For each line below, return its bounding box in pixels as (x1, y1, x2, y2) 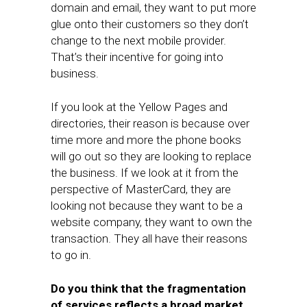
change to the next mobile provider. (51, 34, 226, 47)
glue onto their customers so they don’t (51, 17, 249, 31)
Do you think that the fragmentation (51, 282, 246, 295)
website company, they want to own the (51, 215, 252, 229)
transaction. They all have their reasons (51, 232, 247, 245)
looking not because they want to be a (51, 199, 243, 212)
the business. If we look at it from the (51, 166, 238, 180)
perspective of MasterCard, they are (51, 182, 231, 196)
